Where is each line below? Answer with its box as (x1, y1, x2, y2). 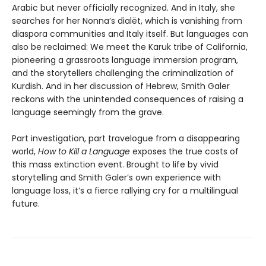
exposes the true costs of (130, 145, 239, 157)
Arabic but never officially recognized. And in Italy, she (12, 1, 235, 14)
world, (12, 145, 38, 157)
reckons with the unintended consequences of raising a (12, 93, 243, 105)
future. (12, 197, 40, 210)
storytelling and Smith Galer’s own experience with (12, 171, 221, 183)
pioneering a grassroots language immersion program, (12, 53, 238, 66)
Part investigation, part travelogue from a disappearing (12, 132, 240, 144)
